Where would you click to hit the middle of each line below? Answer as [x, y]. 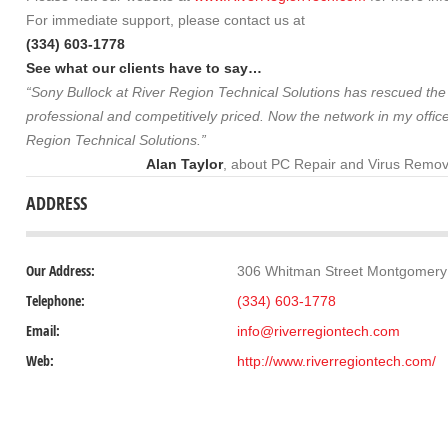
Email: [43, 330]
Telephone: [56, 300]
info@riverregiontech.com [319, 330]
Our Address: [61, 270]
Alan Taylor [185, 163]
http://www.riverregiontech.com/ [337, 360]
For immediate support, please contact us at [166, 19]
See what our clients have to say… [144, 67]
